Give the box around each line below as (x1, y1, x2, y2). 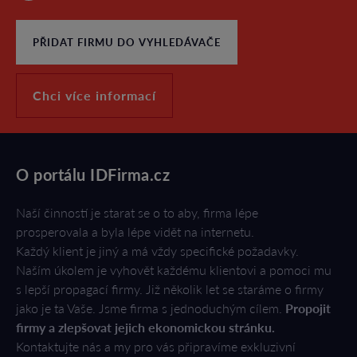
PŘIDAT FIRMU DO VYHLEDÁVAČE (33, 36, 221, 49)
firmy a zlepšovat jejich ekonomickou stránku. (16, 320, 275, 335)
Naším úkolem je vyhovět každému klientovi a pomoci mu (16, 262, 331, 277)
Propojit (285, 300, 331, 316)
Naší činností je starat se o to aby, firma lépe (16, 205, 258, 220)
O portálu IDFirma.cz (16, 165, 170, 184)
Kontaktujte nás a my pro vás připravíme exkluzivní (16, 339, 296, 354)
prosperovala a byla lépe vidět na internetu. (16, 224, 254, 239)
